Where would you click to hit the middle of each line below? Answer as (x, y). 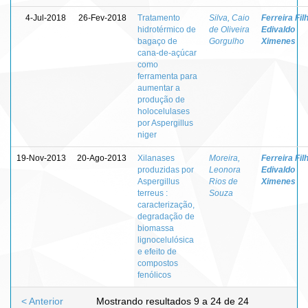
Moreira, (224, 158)
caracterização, (166, 205)
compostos (158, 263)
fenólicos (154, 275)
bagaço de (157, 41)
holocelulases (164, 111)
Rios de (223, 181)
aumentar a (159, 88)
